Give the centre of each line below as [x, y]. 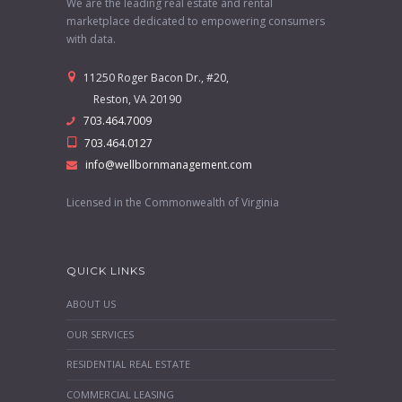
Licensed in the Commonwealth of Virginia [173, 202]
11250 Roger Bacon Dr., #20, [155, 77]
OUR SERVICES [100, 334]
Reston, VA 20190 [124, 99]
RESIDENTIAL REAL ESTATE [128, 364]
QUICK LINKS [106, 270]
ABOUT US [91, 304]
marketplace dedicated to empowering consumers [196, 21]
